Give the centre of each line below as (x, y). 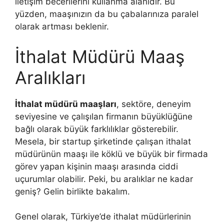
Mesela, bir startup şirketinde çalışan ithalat (103, 141)
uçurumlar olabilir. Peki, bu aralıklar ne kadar (104, 179)
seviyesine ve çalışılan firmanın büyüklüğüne (104, 116)
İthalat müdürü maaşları (66, 104)
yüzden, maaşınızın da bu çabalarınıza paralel (107, 14)
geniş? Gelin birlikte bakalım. (72, 191)
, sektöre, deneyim (154, 104)
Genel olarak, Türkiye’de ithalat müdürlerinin (103, 217)
